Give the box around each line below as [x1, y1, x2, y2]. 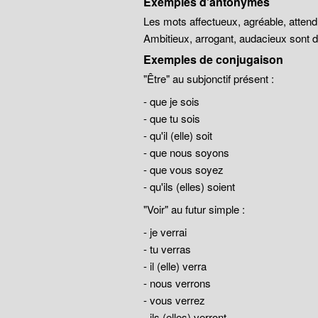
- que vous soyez [143, 162, 224, 177]
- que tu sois [143, 111, 200, 126]
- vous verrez [143, 292, 205, 307]
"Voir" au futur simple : [143, 202, 245, 216]
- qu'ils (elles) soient [143, 179, 235, 194]
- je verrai [143, 224, 187, 239]
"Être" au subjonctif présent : [143, 71, 274, 86]
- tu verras [143, 241, 191, 256]
